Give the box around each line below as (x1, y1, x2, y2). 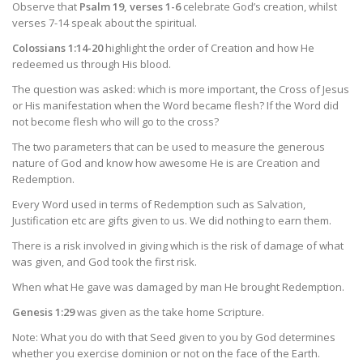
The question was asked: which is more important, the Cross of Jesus (12, 81, 349, 96)
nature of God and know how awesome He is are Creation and (12, 155, 320, 170)
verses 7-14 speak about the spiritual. (12, 15, 197, 30)
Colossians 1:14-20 (12, 40, 103, 55)
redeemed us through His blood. (12, 56, 171, 71)
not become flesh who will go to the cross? (12, 113, 219, 129)
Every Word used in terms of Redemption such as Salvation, (12, 196, 305, 211)
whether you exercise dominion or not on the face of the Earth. (12, 346, 320, 361)
